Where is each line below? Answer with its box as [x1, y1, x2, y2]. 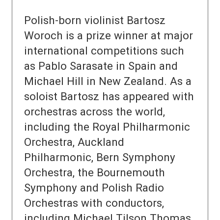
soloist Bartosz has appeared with [24, 90, 194, 103]
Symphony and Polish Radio [24, 181, 164, 194]
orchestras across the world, [24, 105, 165, 118]
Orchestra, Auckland [24, 136, 124, 149]
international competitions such [24, 44, 184, 57]
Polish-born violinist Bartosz [24, 14, 165, 27]
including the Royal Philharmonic [24, 120, 190, 134]
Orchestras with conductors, [24, 196, 164, 210]
